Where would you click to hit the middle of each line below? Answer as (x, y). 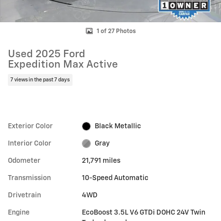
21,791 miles (101, 161)
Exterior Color (30, 126)
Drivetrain (24, 195)
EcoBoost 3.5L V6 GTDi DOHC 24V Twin (144, 212)
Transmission (29, 178)
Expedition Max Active (63, 65)
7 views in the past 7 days (40, 80)
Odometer (24, 161)
